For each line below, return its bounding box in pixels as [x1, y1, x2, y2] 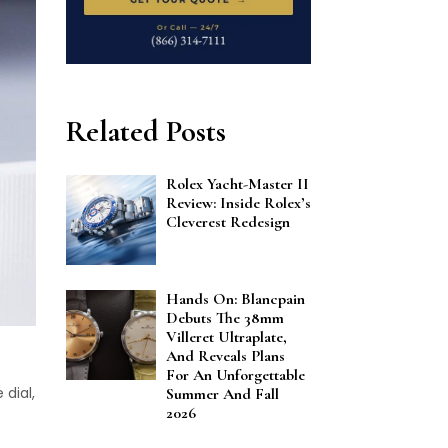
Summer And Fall [166, 384, 279, 405]
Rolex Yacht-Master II [166, 174, 309, 195]
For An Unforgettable [166, 365, 305, 386]
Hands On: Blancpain [166, 289, 305, 310]
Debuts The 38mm [166, 308, 284, 329]
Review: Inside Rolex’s [166, 193, 311, 214]
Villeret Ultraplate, [166, 327, 287, 348]
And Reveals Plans [166, 346, 285, 367]
